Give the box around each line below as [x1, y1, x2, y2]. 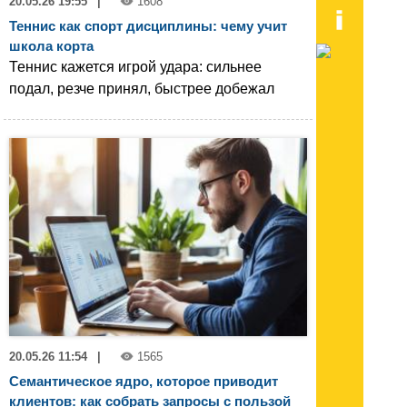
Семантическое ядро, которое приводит [9, 373, 278, 390]
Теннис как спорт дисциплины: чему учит [9, 17, 287, 34]
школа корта [9, 37, 94, 54]
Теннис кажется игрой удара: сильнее [9, 58, 262, 74]
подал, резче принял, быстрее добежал [9, 80, 274, 96]
